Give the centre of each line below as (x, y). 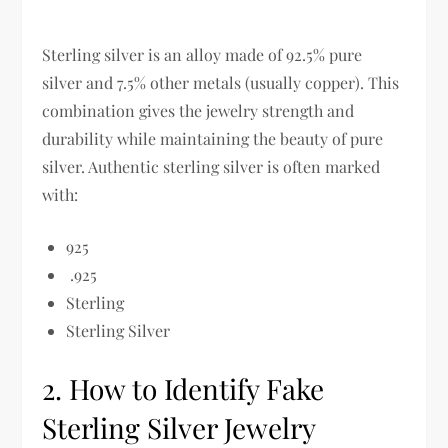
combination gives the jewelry (152, 111)
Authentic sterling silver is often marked (234, 167)
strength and (308, 111)
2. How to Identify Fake (183, 389)
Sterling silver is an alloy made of (164, 55)
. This (380, 83)
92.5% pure (324, 55)
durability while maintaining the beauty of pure (213, 139)
